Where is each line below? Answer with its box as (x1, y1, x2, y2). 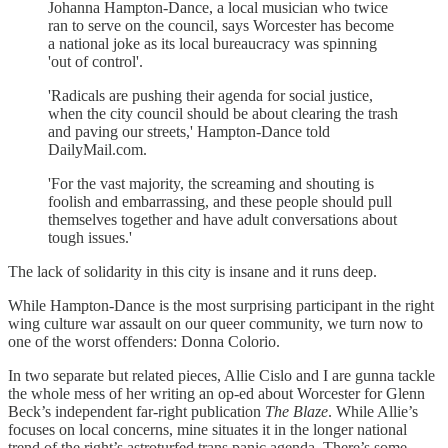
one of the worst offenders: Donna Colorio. (8, 333, 280, 351)
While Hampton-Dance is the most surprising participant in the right (8, 297, 434, 315)
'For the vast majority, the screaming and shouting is (48, 175, 374, 193)
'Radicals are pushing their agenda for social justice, (48, 87, 373, 105)
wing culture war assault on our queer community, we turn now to (8, 315, 423, 333)
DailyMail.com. (48, 141, 147, 159)
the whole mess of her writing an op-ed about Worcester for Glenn (8, 385, 425, 403)
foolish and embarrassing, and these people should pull (48, 193, 392, 211)
